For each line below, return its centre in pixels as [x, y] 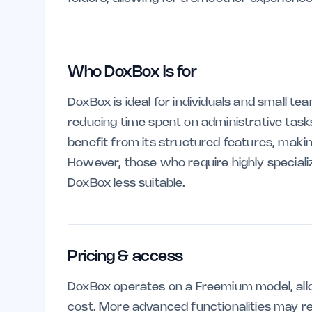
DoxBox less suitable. [127, 183]
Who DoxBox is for [132, 72]
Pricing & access [125, 257]
